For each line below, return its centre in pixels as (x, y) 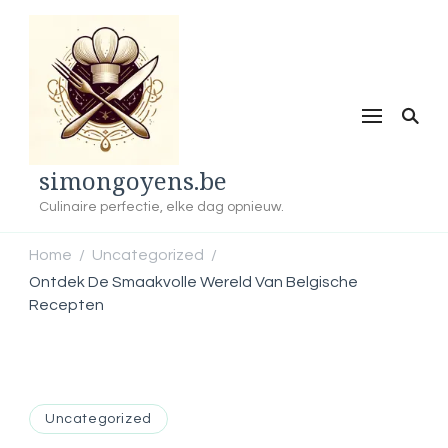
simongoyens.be (133, 180)
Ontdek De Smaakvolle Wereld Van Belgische (193, 282)
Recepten (66, 305)
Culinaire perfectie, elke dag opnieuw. (161, 206)
